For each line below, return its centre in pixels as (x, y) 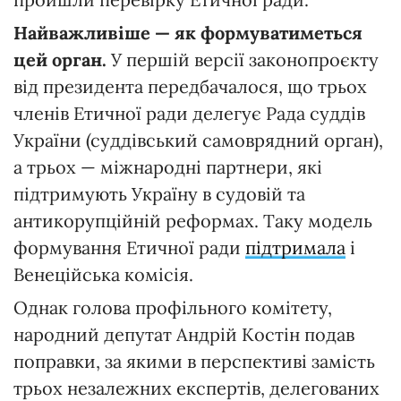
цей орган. (60, 59)
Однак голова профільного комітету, (173, 307)
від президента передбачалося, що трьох (190, 86)
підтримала (295, 247)
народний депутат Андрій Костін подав (184, 334)
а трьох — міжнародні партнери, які (168, 166)
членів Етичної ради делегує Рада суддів (189, 113)
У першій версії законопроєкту (243, 59)
